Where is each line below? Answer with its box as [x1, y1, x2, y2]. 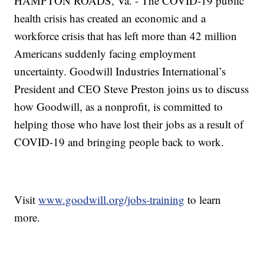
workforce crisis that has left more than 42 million [14, 28, 237, 44]
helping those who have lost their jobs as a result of [14, 117, 244, 132]
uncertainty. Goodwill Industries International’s [14, 64, 226, 79]
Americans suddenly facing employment [14, 46, 196, 61]
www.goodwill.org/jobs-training [38, 192, 185, 207]
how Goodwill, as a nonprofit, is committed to [14, 99, 223, 114]
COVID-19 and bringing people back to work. [14, 134, 225, 150]
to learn [184, 192, 222, 207]
